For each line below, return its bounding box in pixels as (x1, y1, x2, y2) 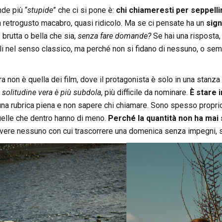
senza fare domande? (77, 31, 151, 41)
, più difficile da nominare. (101, 88, 190, 98)
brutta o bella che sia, (2, 31, 78, 41)
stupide (27, 5, 53, 15)
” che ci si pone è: (53, 5, 116, 15)
